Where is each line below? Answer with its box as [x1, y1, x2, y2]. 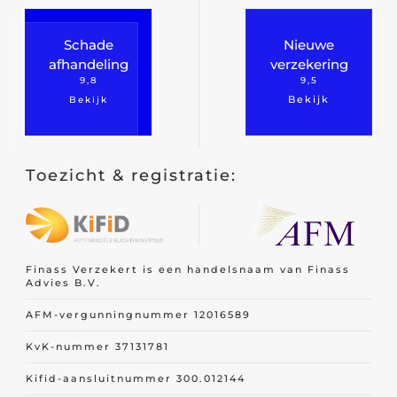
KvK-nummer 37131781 [26, 340, 169, 353]
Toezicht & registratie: [26, 166, 237, 185]
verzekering [269, 55, 348, 73]
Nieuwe [284, 35, 334, 53]
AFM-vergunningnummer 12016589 [26, 308, 251, 321]
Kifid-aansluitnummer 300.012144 [26, 372, 245, 385]
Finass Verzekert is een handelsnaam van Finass [26, 263, 350, 276]
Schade [63, 35, 113, 53]
